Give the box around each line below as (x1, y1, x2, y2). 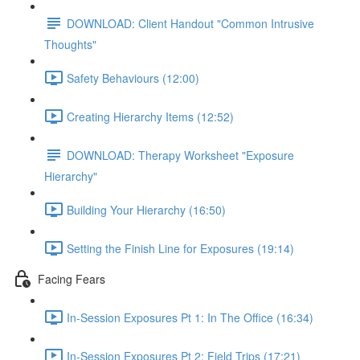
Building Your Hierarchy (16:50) (67, 201, 226, 218)
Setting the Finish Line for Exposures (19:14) (67, 239, 294, 256)
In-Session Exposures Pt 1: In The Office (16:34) (67, 309, 313, 325)
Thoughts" (44, 36, 96, 52)
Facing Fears (38, 270, 105, 287)
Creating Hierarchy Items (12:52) (67, 108, 234, 125)
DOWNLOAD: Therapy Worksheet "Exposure (67, 146, 294, 163)
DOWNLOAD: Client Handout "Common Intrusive (67, 14, 314, 31)
